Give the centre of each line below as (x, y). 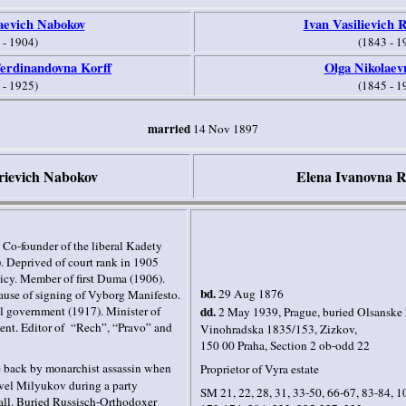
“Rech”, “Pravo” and (121, 327)
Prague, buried (320, 311)
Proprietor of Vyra (244, 368)
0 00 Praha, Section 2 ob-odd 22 (291, 345)
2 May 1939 (248, 311)
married (170, 129)
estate (304, 368)
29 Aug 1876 (251, 293)
